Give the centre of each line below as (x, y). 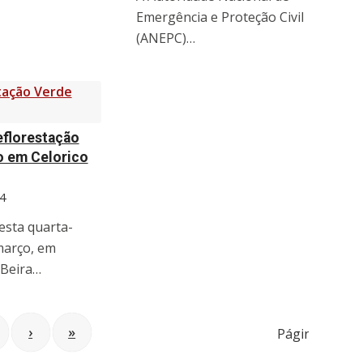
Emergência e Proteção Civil (220, 17)
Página (298, 334)
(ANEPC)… (166, 38)
